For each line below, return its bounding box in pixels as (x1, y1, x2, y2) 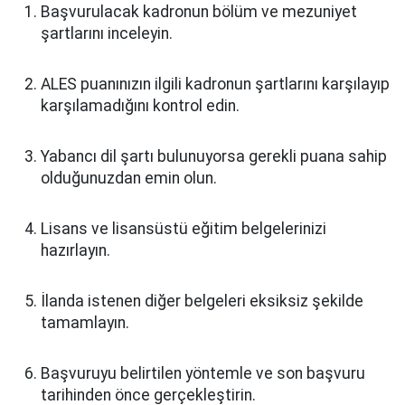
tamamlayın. (41, 314, 129, 332)
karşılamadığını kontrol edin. (41, 97, 240, 115)
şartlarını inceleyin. (41, 24, 173, 42)
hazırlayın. (41, 241, 110, 259)
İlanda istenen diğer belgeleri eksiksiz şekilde (41, 292, 363, 310)
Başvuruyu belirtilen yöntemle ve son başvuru (41, 364, 365, 382)
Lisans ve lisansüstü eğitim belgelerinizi (41, 220, 326, 238)
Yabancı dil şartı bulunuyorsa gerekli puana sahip (41, 147, 387, 165)
